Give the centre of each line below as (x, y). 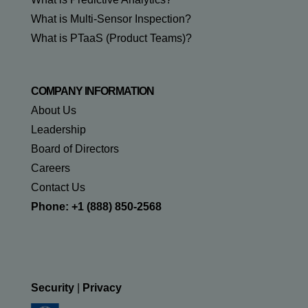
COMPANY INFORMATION (92, 91)
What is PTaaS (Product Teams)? (111, 38)
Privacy (102, 288)
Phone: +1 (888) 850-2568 (96, 207)
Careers (50, 168)
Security (52, 288)
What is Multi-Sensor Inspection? (111, 19)
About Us (53, 111)
